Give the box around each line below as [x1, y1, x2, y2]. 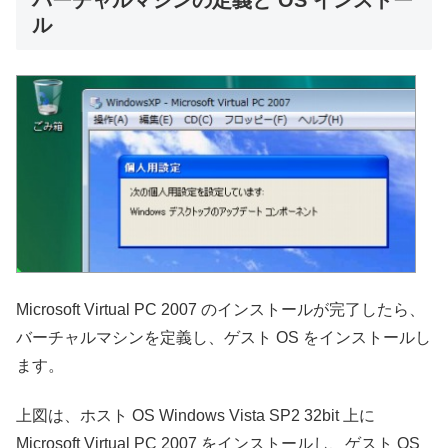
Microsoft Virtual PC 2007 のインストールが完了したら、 [16, 300, 425, 318]
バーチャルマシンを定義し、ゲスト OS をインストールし [16, 328, 431, 346]
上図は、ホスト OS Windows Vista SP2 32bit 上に [16, 407, 375, 425]
